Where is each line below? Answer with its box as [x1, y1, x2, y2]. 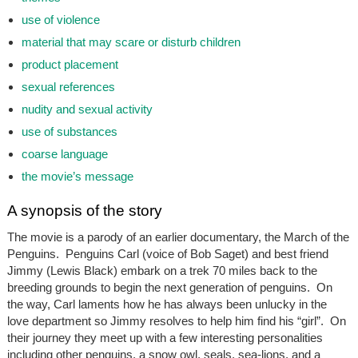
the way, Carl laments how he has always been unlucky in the [6, 297, 327, 312]
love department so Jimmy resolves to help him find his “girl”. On [6, 314, 346, 328]
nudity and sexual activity [21, 102, 153, 117]
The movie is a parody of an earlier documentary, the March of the [6, 230, 349, 245]
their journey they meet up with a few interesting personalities [6, 331, 323, 345]
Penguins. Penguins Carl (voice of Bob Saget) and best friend [6, 247, 328, 261]
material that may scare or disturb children [21, 35, 241, 50]
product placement [21, 58, 118, 72]
